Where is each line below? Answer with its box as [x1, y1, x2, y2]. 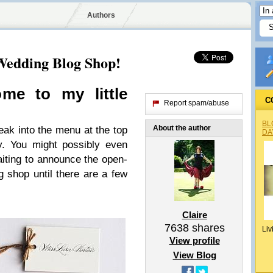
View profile [169, 235, 220, 246]
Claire [182, 210, 207, 220]
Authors [87, 11, 115, 19]
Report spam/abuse [164, 99, 229, 107]
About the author [153, 124, 211, 132]
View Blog [172, 250, 216, 260]
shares [188, 222, 225, 234]
